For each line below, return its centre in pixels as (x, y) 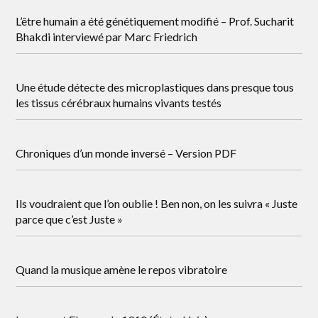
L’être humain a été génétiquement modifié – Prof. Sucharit (155, 21)
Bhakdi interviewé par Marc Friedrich (107, 37)
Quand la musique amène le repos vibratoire (122, 269)
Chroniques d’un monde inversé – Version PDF (126, 153)
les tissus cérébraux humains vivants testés (119, 103)
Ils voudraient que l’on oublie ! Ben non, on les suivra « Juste (157, 203)
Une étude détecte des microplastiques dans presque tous (155, 87)
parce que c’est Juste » (70, 219)
